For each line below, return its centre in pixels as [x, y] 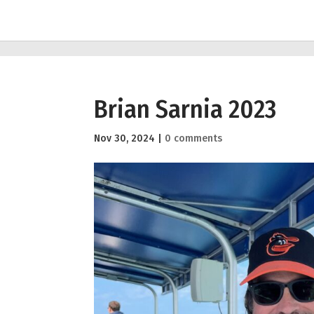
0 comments [194, 138]
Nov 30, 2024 [125, 138]
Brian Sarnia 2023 [185, 109]
